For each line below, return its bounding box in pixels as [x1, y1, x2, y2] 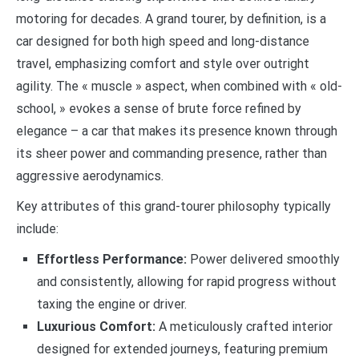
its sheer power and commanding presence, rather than [16, 145, 327, 161]
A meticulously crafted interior [155, 318, 333, 334]
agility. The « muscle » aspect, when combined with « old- [16, 78, 342, 94]
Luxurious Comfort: [36, 318, 155, 334]
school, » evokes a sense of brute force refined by [16, 100, 301, 116]
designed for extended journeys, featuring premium [36, 341, 328, 357]
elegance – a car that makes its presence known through [16, 123, 337, 139]
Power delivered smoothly [186, 251, 340, 267]
